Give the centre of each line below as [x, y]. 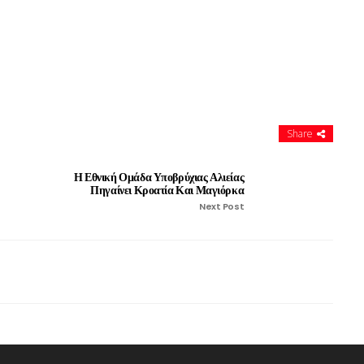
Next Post [221, 206]
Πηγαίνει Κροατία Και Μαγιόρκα [167, 190]
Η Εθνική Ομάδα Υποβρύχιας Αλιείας [159, 177]
